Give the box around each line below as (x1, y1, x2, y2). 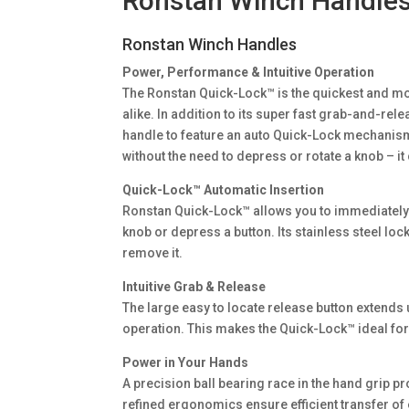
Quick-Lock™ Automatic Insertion (122, 182, 325, 197)
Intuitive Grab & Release (122, 278, 267, 294)
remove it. (122, 245, 184, 260)
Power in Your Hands (122, 354, 249, 370)
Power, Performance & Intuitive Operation (122, 64, 375, 79)
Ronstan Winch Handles (122, 34, 298, 54)
